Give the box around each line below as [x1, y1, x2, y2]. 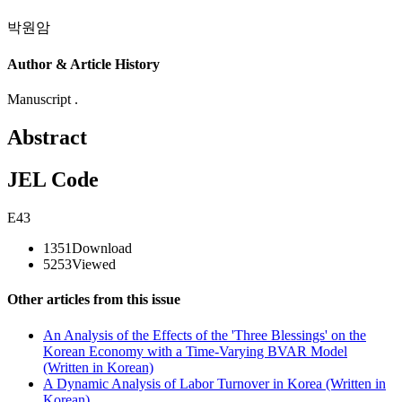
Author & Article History [7, 57, 160, 73]
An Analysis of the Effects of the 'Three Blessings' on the [43, 327, 366, 343]
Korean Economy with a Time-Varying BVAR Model [43, 343, 347, 359]
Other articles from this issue [7, 292, 180, 308]
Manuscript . [7, 92, 78, 108]
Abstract [7, 126, 87, 150]
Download [72, 240, 132, 257]
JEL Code [7, 168, 99, 192]
